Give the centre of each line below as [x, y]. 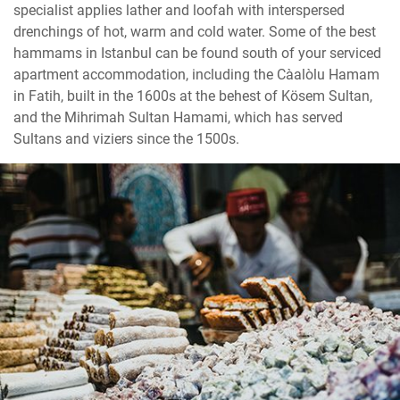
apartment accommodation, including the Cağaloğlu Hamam [196, 73]
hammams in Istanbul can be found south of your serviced [197, 52]
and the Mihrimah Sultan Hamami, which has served [178, 116]
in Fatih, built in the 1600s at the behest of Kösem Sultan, [193, 95]
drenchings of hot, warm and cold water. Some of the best [195, 30]
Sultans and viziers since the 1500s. [126, 137]
